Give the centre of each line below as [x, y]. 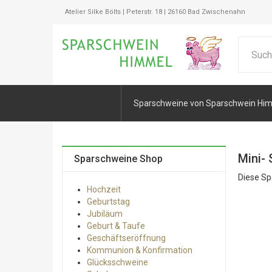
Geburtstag [108, 202]
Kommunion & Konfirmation [140, 250]
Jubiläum [105, 214]
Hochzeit [104, 189]
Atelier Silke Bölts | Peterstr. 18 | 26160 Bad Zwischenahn [155, 12]
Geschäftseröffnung [126, 238]
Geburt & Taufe [116, 226]
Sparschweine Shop [118, 159]
